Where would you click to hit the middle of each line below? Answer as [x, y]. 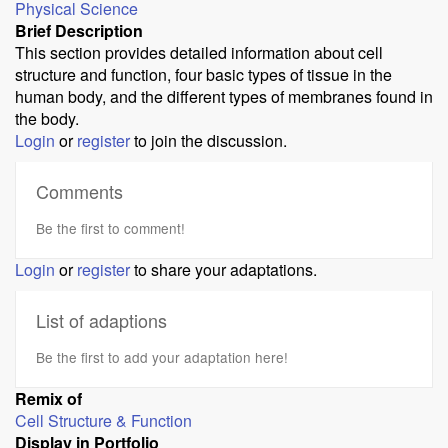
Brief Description [79, 30]
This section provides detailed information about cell [199, 52]
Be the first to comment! [110, 227]
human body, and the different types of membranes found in [224, 96]
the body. [47, 118]
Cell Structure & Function [103, 420]
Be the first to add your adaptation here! [162, 356]
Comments [79, 190]
